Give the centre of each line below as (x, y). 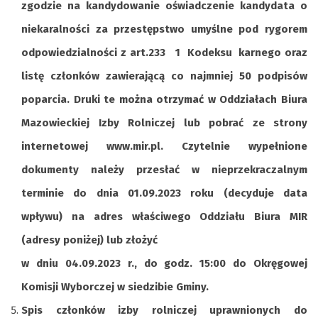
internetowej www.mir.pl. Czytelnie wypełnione (164, 146)
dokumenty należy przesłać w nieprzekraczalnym (164, 170)
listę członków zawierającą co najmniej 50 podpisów (164, 76)
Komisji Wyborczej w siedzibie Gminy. (115, 287)
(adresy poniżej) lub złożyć (89, 240)
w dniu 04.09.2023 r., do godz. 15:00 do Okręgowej (164, 263)
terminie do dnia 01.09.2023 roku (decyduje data (164, 193)
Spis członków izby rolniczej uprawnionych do (164, 310)
